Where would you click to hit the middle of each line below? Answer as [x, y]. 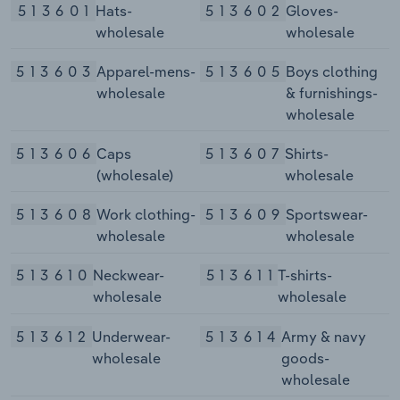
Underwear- [131, 336]
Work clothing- [146, 215]
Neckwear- [128, 275]
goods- [305, 358]
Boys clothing [331, 71]
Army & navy [323, 336]
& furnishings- [331, 92]
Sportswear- [326, 215]
